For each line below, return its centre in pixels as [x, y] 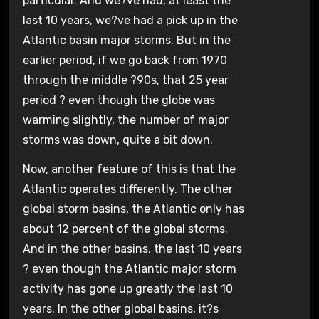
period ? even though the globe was [119, 100]
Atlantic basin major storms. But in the [126, 40]
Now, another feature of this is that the [129, 169]
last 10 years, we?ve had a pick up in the [130, 20]
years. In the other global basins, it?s [120, 308]
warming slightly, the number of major [125, 120]
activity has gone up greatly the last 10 [127, 288]
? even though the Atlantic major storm [129, 268]
